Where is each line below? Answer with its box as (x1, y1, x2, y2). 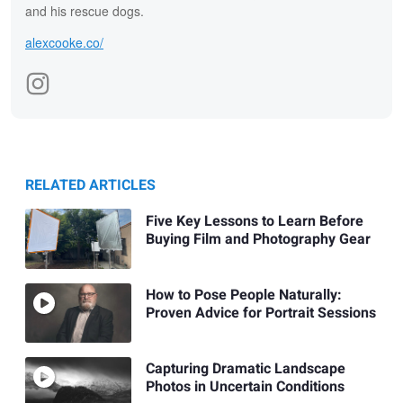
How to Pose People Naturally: (145, 283, 342, 306)
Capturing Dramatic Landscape (145, 358, 345, 381)
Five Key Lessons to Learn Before (145, 210, 363, 232)
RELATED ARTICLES (25, 175, 156, 197)
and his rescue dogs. (25, 2, 144, 21)
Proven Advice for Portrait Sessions (145, 301, 376, 324)
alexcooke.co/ (25, 33, 103, 52)
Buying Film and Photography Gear (145, 228, 371, 250)
